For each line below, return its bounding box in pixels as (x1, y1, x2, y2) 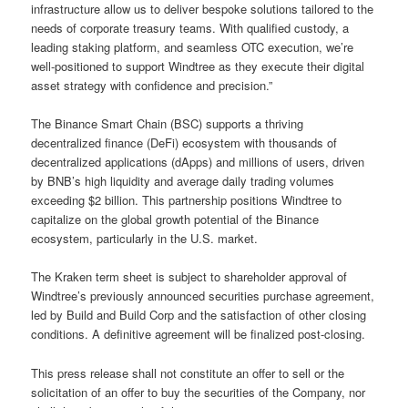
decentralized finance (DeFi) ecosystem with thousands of (31, 134, 338, 152)
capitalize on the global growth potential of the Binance (31, 210, 320, 229)
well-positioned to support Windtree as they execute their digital (31, 57, 365, 76)
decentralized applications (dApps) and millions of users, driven (31, 153, 365, 171)
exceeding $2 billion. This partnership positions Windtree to (31, 191, 342, 209)
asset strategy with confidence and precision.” (31, 76, 273, 95)
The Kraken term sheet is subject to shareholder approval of (31, 268, 348, 286)
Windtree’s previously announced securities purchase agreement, (31, 287, 375, 305)
